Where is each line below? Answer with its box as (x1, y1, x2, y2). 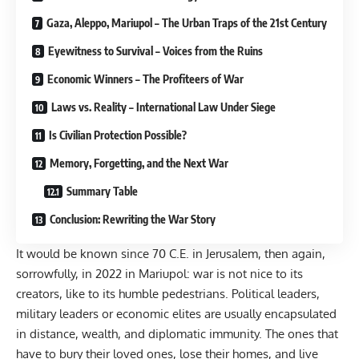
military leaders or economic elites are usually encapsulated (16, 306, 337, 322)
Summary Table (67, 184, 138, 199)
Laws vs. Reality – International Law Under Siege (51, 100, 276, 115)
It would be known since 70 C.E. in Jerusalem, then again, (16, 246, 325, 262)
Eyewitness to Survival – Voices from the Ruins (48, 44, 263, 58)
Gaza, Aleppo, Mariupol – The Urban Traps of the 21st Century (46, 16, 327, 30)
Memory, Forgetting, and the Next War (50, 156, 228, 171)
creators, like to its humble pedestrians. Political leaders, (16, 286, 320, 302)
